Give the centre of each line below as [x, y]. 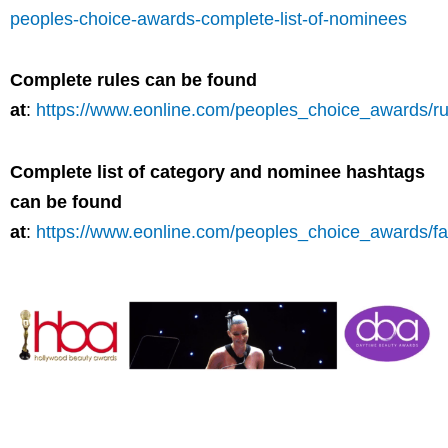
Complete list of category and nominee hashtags [217, 171]
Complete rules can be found [133, 80]
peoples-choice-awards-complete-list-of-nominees [208, 18]
